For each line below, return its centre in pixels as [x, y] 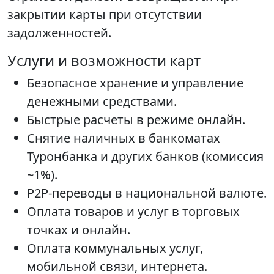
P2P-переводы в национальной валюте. [147, 193]
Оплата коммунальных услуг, [115, 248]
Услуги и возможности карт [104, 61]
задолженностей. [59, 33]
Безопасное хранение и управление [135, 83]
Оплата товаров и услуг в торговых [133, 212]
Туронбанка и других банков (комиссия [145, 157]
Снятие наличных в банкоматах [124, 138]
